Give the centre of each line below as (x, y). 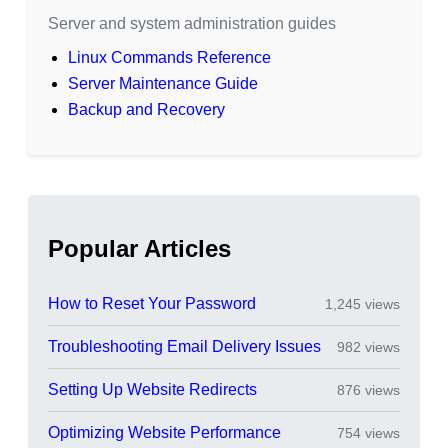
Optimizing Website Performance (164, 432)
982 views (368, 346)
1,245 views (362, 303)
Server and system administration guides (192, 23)
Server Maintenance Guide (163, 83)
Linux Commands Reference (169, 57)
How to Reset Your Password (152, 303)
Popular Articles (139, 248)
